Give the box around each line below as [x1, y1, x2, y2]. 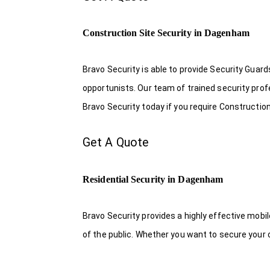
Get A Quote [83, 136, 149, 150]
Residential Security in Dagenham [83, 174, 224, 184]
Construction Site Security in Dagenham [83, 28, 250, 39]
